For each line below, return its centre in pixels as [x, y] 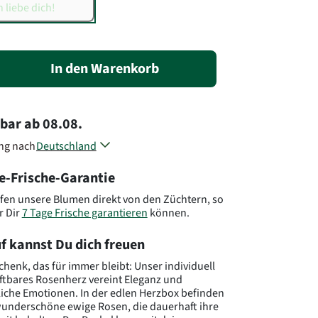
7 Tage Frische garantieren [84, 213]
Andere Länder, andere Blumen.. [113, 191]
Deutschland [66, 146]
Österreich [61, 161]
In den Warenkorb [105, 68]
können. [168, 213]
